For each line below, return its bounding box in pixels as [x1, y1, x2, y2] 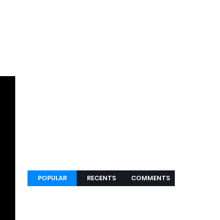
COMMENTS [131, 173, 170, 183]
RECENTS [86, 173, 116, 183]
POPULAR [37, 173, 67, 183]
